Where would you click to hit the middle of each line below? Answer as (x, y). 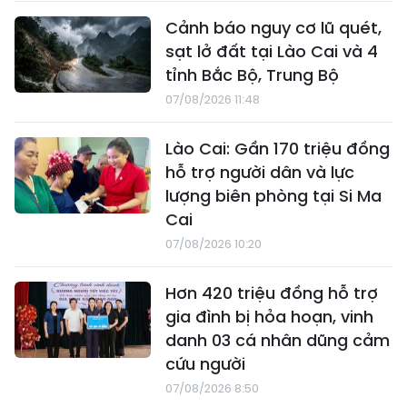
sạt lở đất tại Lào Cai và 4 (272, 51)
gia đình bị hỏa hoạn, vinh (269, 316)
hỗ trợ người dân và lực (260, 172)
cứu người (205, 363)
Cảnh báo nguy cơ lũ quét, (273, 27)
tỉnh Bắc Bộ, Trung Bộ (252, 74)
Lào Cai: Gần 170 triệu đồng (278, 148)
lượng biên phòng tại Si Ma (273, 195)
